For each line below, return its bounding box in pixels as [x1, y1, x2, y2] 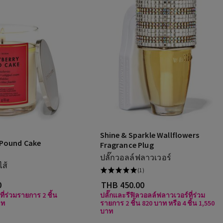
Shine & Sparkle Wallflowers [100, 130, 199, 140]
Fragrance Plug [100, 140, 154, 150]
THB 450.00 [101, 179, 145, 191]
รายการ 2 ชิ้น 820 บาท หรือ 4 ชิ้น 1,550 [100, 199, 215, 208]
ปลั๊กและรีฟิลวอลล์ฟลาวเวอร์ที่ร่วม [100, 191, 205, 200]
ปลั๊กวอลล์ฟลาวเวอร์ [100, 152, 171, 162]
